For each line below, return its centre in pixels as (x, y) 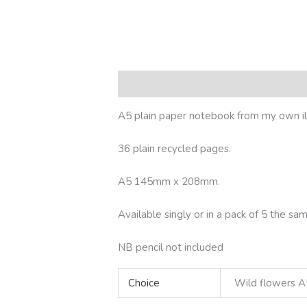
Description (145, 84)
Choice (144, 283)
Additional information (236, 84)
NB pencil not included (171, 247)
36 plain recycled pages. (175, 148)
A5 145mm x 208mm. (169, 181)
